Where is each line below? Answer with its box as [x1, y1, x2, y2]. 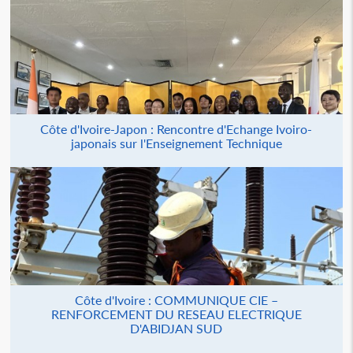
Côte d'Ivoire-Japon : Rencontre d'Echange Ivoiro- [40, 121, 313, 136]
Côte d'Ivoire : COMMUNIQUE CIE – [74, 292, 278, 307]
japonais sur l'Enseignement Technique [70, 136, 282, 150]
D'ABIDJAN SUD [130, 321, 223, 336]
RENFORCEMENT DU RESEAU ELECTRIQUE [50, 307, 302, 321]
